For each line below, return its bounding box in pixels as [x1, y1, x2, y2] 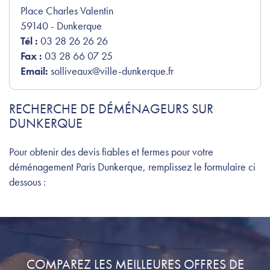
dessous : [9, 174, 46, 189]
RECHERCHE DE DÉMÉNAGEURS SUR [9, 99, 213, 118]
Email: [20, 63, 51, 78]
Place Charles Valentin [20, 3, 113, 17]
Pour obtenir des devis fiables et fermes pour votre [9, 144, 213, 159]
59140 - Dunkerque [20, 18, 102, 33]
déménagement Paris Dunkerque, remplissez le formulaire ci [9, 159, 256, 174]
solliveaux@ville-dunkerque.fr [51, 63, 174, 78]
